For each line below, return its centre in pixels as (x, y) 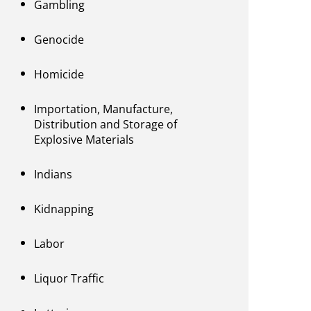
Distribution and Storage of (106, 125)
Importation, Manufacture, (104, 109)
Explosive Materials (84, 140)
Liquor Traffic (69, 279)
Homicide (59, 75)
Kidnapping (64, 209)
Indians (53, 175)
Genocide (59, 40)
